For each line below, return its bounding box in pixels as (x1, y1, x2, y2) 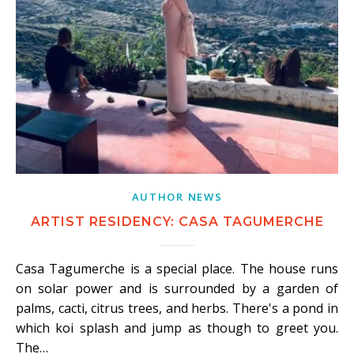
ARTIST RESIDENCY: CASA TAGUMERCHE (30, 214, 324, 229)
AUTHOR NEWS (131, 190, 223, 204)
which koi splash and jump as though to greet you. (16, 319, 338, 337)
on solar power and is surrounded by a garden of (16, 280, 338, 297)
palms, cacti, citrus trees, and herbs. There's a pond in (16, 299, 338, 317)
